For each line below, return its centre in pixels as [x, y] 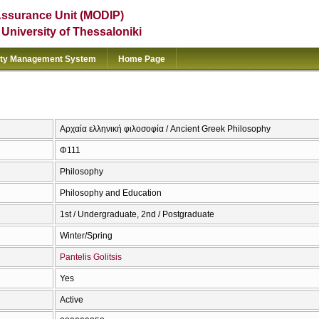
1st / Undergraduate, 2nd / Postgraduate [137, 215]
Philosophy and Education [111, 193]
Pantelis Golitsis [91, 257]
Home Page [142, 59]
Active [72, 300]
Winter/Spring [86, 236]
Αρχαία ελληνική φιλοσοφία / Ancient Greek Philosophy [165, 129]
